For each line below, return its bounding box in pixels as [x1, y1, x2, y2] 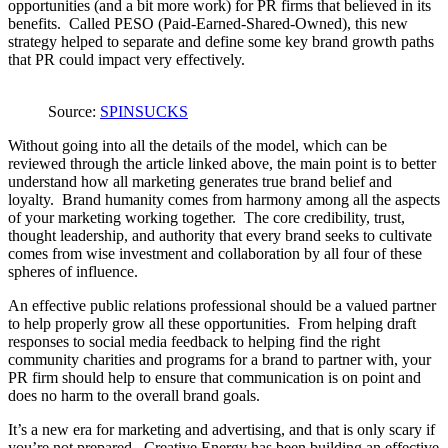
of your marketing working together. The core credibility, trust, [8, 208, 405, 226]
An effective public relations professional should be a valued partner [8, 296, 436, 314]
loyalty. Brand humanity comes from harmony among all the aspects [8, 190, 440, 208]
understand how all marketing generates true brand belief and [8, 172, 392, 190]
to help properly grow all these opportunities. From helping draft [8, 314, 416, 332]
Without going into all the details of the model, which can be [8, 136, 387, 154]
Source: [48, 102, 100, 120]
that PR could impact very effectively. [8, 50, 253, 68]
